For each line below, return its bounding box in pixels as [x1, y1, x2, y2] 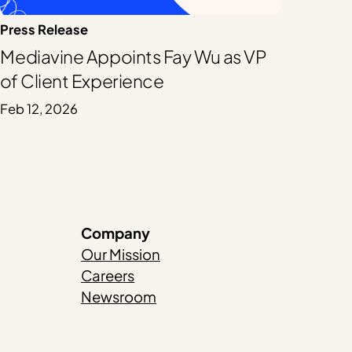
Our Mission [81, 244, 161, 263]
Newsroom [81, 287, 157, 306]
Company [81, 223, 151, 242]
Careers [81, 266, 135, 284]
